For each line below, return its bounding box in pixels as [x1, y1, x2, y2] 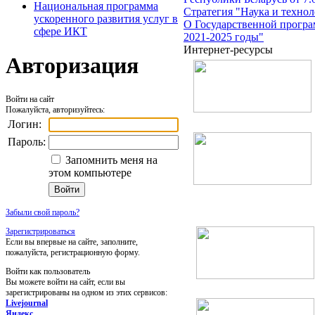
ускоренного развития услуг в [34, 13, 178, 25]
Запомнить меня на [63, 153, 157, 166]
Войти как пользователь [6, 266, 90, 276]
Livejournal [6, 297, 48, 308]
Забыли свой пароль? [6, 207, 79, 217]
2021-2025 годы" [184, 31, 264, 43]
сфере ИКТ [34, 25, 87, 37]
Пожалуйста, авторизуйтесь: [6, 104, 105, 115]
